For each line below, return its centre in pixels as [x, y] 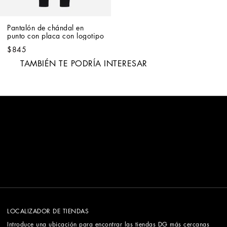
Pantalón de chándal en [45, 28]
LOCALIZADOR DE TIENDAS [48, 211]
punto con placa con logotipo [55, 36]
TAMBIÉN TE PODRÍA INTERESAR [84, 64]
